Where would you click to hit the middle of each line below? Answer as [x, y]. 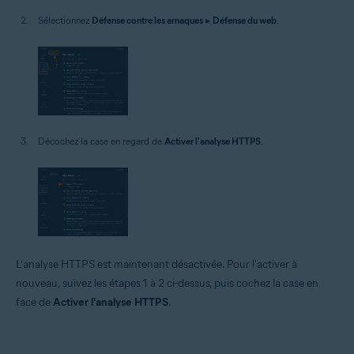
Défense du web [245, 21]
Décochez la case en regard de [101, 141]
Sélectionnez [65, 21]
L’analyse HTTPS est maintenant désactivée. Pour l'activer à [156, 265]
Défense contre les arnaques [147, 21]
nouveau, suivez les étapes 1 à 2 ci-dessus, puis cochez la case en [167, 284]
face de [34, 303]
